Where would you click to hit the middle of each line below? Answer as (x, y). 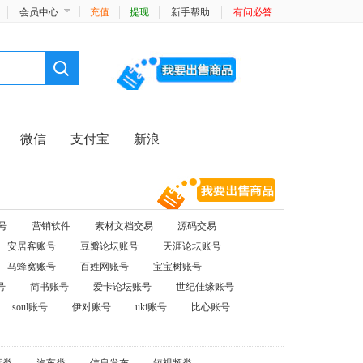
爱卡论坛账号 (122, 287)
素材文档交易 (124, 226)
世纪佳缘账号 (205, 287)
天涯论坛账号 (192, 246)
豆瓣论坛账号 (109, 246)
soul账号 (30, 307)
